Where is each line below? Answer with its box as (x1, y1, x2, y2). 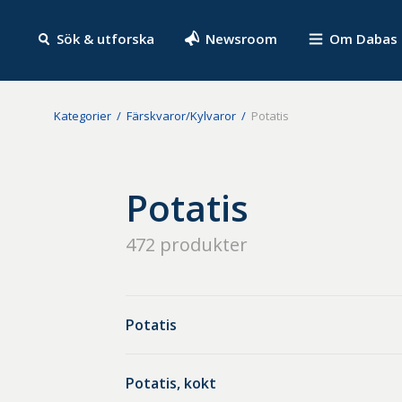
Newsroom (205, 30, 278, 48)
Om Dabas (329, 30, 398, 48)
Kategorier (54, 108, 112, 124)
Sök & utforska (57, 30, 155, 48)
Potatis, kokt (126, 373, 216, 393)
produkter (155, 232, 248, 257)
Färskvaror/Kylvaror (127, 108, 237, 124)
